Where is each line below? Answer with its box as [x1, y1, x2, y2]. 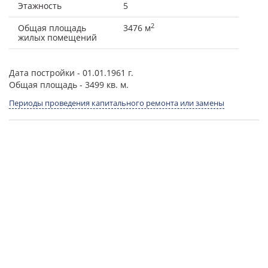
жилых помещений [18, 32, 97, 43]
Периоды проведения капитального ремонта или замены [9, 98, 224, 108]
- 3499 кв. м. [77, 79, 129, 90]
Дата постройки [9, 67, 75, 78]
